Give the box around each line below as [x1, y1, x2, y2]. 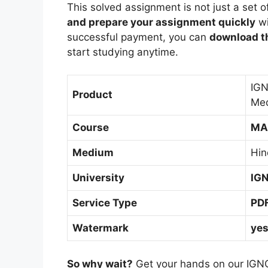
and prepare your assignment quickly [67, 16, 255, 28]
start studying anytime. [67, 45, 178, 58]
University [72, 172, 124, 184]
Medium [72, 147, 114, 159]
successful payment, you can [67, 31, 209, 43]
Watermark [72, 222, 129, 234]
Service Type [72, 197, 137, 209]
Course [72, 121, 109, 133]
